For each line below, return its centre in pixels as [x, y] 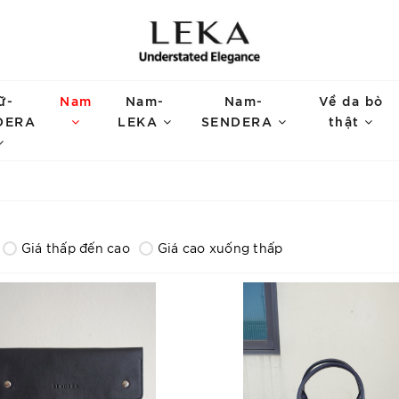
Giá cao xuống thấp [220, 248]
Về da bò [351, 100]
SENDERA [239, 121]
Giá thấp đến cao [75, 248]
